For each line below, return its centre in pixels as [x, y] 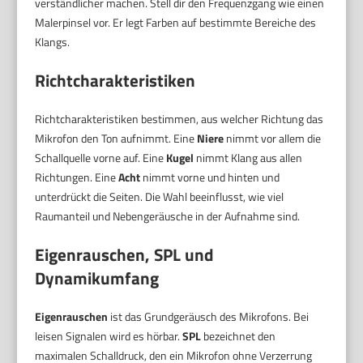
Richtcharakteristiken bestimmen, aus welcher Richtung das [179, 118]
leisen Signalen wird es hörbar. [109, 335]
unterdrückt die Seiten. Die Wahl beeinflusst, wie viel [160, 196]
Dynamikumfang [97, 278]
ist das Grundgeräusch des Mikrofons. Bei [209, 316]
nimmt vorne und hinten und [210, 177]
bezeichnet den [239, 335]
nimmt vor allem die [273, 138]
